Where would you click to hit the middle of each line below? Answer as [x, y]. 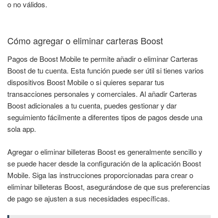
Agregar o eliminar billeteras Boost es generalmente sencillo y [105, 151]
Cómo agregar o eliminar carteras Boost [85, 40]
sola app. [22, 129]
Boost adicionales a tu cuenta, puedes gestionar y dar [92, 106]
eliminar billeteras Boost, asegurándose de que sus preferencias [109, 186]
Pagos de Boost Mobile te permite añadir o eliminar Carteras [103, 59]
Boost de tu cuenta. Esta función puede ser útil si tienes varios [106, 71]
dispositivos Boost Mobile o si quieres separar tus [86, 82]
